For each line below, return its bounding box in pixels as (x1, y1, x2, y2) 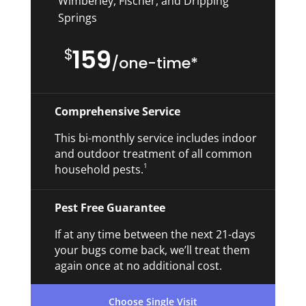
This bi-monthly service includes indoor (54, 130, 257, 145)
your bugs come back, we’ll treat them (54, 242, 250, 258)
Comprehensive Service (54, 104, 180, 119)
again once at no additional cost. (54, 258, 222, 273)
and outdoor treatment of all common (54, 146, 252, 161)
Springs (57, 10, 97, 25)
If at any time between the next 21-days (54, 227, 255, 242)
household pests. (54, 162, 143, 177)
